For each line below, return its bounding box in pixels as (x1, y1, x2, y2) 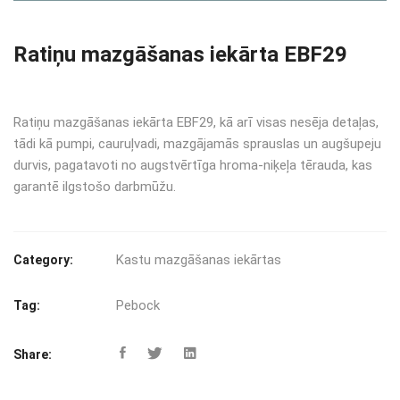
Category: (13, 253, 73, 268)
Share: (13, 347, 52, 362)
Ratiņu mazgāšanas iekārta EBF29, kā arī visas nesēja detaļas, (13, 114, 379, 131)
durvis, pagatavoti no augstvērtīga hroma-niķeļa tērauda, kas (13, 157, 372, 174)
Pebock (116, 297, 160, 314)
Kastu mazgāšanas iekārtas (116, 252, 281, 269)
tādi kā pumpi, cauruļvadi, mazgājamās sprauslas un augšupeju (13, 136, 381, 153)
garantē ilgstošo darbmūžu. (13, 179, 176, 196)
